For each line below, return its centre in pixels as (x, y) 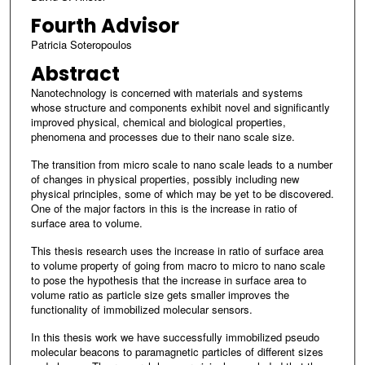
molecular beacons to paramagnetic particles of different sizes (177, 351)
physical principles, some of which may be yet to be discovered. (182, 193)
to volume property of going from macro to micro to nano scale (178, 265)
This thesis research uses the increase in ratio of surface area (177, 250)
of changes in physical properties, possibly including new (165, 178)
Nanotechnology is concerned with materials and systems (167, 92)
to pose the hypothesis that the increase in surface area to (168, 279)
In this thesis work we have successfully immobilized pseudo (175, 336)
